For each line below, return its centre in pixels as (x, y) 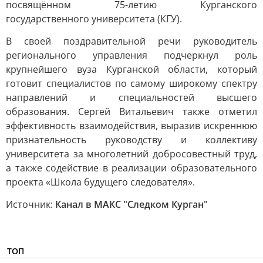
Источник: (31, 204)
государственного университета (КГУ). (94, 19)
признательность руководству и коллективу (131, 140)
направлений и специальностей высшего (131, 97)
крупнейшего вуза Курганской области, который (131, 69)
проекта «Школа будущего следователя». (100, 182)
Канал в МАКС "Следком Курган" (131, 204)
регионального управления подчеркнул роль (131, 55)
